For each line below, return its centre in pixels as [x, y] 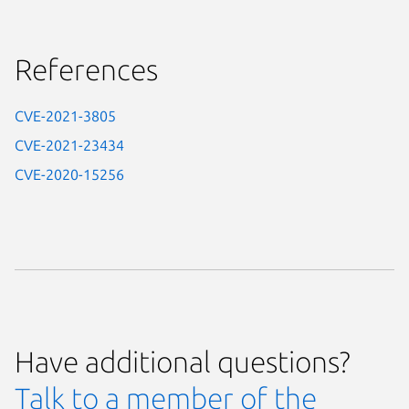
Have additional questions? [183, 361]
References [86, 69]
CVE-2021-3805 [65, 115]
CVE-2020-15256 [69, 174]
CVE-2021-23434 [69, 145]
